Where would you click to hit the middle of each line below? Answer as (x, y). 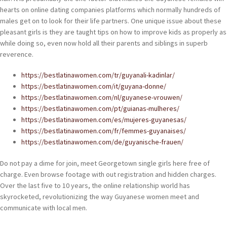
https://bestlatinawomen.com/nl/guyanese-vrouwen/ (102, 98)
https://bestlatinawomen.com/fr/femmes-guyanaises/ (104, 131)
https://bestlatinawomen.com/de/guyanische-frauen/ (102, 142)
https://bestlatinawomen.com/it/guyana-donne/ (94, 86)
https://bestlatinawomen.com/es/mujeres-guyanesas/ (104, 120)
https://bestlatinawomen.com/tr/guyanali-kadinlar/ (98, 75)
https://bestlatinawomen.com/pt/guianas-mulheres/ (100, 109)
